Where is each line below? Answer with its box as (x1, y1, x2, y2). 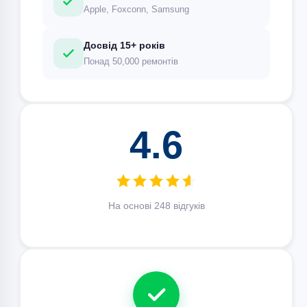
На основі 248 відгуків (108, 200, 205, 211)
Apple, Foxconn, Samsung (84, 4, 189, 14)
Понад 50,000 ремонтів (84, 56, 178, 66)
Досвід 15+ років (84, 40, 165, 51)
